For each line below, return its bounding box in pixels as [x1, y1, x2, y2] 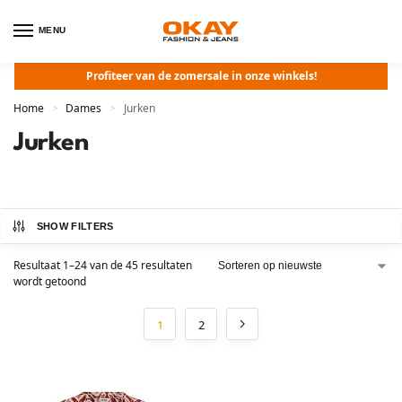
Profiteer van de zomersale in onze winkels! [85, 68, 317, 83]
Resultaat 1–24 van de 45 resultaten [13, 258, 192, 273]
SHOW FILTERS [36, 221, 114, 232]
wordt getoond [13, 274, 86, 289]
